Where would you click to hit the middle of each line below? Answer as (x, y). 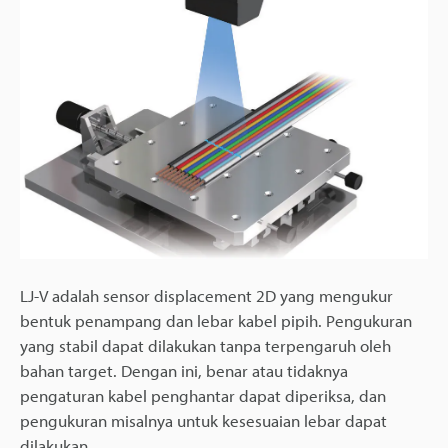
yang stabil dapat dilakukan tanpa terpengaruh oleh (205, 346)
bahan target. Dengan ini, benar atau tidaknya (184, 371)
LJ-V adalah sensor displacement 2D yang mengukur (206, 296)
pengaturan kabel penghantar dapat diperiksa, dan (203, 396)
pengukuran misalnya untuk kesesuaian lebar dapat (203, 421)
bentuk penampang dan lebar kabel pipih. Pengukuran (216, 321)
